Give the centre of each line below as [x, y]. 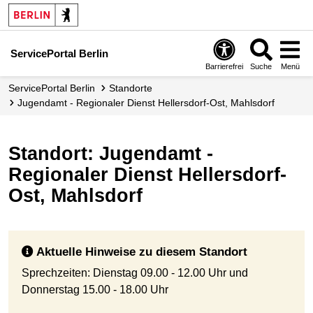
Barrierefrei [225, 66]
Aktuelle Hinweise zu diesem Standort [140, 252]
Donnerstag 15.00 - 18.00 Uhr [95, 289]
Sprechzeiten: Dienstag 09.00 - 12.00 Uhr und [135, 272]
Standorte [134, 88]
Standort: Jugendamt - [111, 154]
